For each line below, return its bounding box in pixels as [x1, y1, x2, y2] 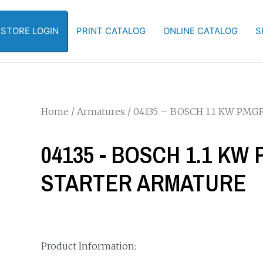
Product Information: [41, 240, 136, 252]
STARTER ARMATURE [41, 167, 246, 198]
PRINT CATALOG [76, 25, 146, 36]
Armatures [76, 106, 125, 117]
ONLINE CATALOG [163, 25, 238, 36]
